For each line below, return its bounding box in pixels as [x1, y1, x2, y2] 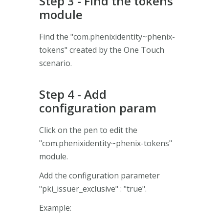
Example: [39, 202, 71, 213]
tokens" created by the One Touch [39, 44, 164, 55]
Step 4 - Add [39, 86, 107, 102]
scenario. [39, 57, 72, 68]
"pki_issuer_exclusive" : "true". [39, 183, 147, 194]
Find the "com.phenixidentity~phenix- [39, 31, 175, 42]
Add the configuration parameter [39, 170, 160, 181]
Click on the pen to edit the [39, 124, 137, 135]
